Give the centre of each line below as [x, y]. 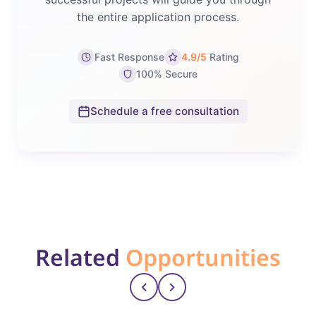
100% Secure [166, 74]
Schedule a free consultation [164, 111]
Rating [223, 57]
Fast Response [129, 57]
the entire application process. [158, 17]
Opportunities [203, 257]
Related [80, 257]
